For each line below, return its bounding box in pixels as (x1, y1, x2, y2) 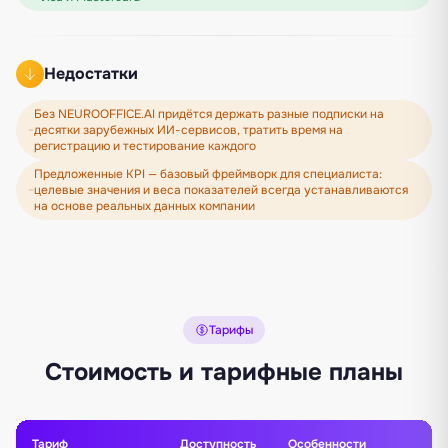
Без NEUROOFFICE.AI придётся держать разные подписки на (34, 105, 385, 122)
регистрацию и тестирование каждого (34, 137, 257, 154)
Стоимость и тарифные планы (45, 356, 403, 387)
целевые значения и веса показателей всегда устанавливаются (33, 181, 408, 198)
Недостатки (44, 62, 138, 84)
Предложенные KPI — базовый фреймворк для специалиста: (33, 165, 382, 182)
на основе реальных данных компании (33, 197, 255, 214)
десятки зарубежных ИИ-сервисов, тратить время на (34, 121, 344, 138)
